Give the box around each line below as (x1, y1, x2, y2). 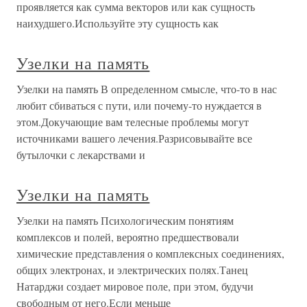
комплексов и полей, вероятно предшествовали (16, 230, 239, 244)
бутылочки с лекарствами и (16, 147, 145, 162)
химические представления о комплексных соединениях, (16, 246, 284, 260)
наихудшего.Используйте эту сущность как (16, 16, 219, 30)
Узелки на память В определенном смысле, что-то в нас (16, 82, 277, 96)
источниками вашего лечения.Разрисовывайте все (16, 131, 252, 145)
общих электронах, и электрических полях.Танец (16, 262, 248, 277)
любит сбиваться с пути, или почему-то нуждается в (16, 98, 262, 112)
